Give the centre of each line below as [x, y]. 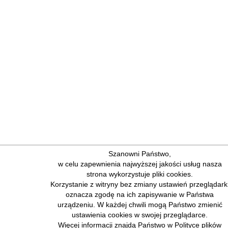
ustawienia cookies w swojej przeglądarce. [140, 215]
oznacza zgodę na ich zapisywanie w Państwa [140, 195]
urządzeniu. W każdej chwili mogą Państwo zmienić [140, 205]
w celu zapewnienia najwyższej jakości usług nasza [140, 164]
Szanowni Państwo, [140, 154]
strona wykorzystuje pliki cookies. [140, 174]
